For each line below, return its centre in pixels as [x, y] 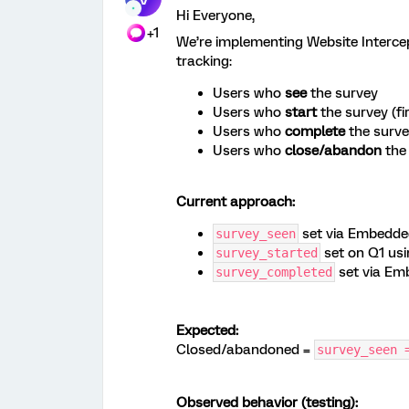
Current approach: [236, 202]
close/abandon [333, 151]
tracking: [204, 61]
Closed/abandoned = [245, 350]
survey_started [267, 253]
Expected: [207, 330]
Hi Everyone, [215, 16]
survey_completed [274, 272]
